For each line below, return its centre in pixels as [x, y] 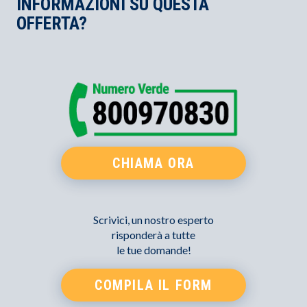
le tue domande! [153, 250]
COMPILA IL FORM [153, 285]
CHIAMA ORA [153, 163]
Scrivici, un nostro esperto [153, 220]
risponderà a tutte [153, 235]
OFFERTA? [52, 23]
